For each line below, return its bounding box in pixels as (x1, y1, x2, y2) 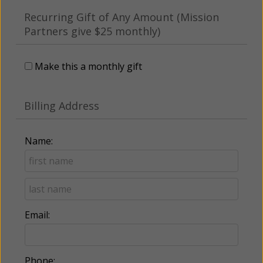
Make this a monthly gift (35, 59, 142, 73)
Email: (25, 208, 50, 221)
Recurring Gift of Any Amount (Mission (24, 9, 219, 24)
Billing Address (24, 98, 99, 113)
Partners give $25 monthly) (24, 23, 160, 38)
